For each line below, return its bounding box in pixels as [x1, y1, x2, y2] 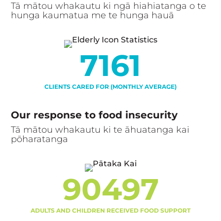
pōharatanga [11, 133, 69, 145]
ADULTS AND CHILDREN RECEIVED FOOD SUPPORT [31, 206, 190, 214]
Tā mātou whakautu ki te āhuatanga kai [11, 124, 190, 135]
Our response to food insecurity [11, 109, 178, 121]
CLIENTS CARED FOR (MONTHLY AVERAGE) [44, 82, 177, 90]
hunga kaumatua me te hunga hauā [11, 9, 175, 21]
